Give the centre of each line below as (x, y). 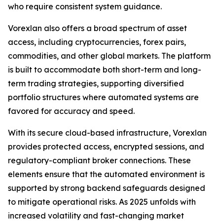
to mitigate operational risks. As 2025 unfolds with (102, 202)
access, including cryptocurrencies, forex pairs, (97, 42)
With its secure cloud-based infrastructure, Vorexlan (107, 133)
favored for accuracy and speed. (71, 111)
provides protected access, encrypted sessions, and (106, 147)
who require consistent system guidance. (85, 6)
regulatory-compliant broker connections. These (99, 160)
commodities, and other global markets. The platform (109, 56)
